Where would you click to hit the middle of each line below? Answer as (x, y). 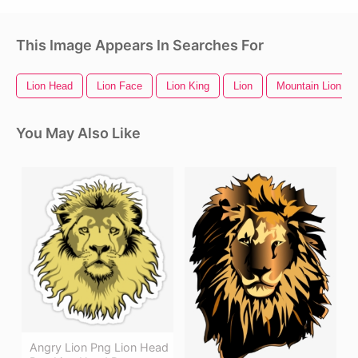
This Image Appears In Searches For (140, 45)
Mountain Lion (309, 86)
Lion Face (119, 86)
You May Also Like (78, 133)
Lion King (188, 86)
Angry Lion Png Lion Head (99, 348)
